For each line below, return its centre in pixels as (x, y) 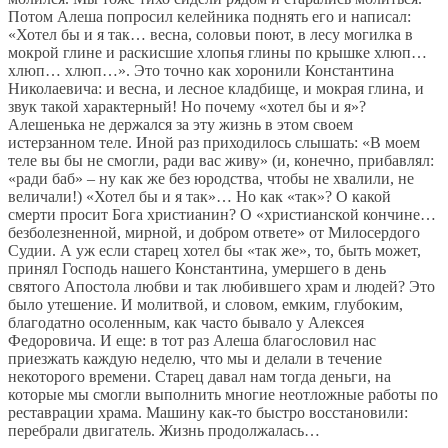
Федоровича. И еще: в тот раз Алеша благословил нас (192, 341)
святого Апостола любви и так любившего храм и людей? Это (221, 287)
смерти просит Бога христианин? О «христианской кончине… (222, 215)
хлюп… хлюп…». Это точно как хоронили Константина (201, 71)
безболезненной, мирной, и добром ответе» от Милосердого (214, 233)
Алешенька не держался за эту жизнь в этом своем (180, 125)
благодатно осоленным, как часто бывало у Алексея (186, 323)
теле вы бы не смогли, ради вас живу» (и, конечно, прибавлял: (221, 161)
